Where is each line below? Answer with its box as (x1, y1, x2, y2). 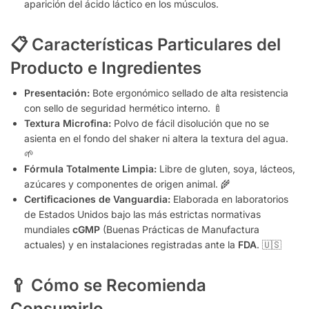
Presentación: (24, 86, 90, 99)
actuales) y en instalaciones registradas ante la (24, 238, 238, 250)
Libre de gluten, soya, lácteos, (157, 162, 295, 175)
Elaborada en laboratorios (170, 192, 288, 205)
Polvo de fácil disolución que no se (111, 117, 269, 129)
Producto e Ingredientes (10, 57, 201, 78)
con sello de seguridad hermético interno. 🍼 (24, 101, 223, 114)
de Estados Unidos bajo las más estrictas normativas (24, 208, 261, 220)
